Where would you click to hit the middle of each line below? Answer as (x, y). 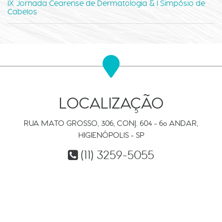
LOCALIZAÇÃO (111, 104)
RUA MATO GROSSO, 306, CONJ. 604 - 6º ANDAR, (111, 123)
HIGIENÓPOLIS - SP (111, 135)
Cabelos (22, 12)
